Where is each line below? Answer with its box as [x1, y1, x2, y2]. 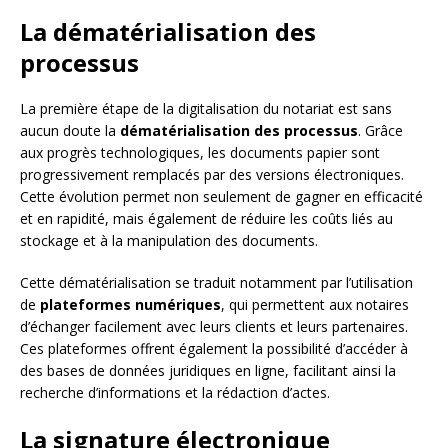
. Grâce [358, 121, 403, 141]
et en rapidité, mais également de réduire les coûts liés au [20, 209, 393, 229]
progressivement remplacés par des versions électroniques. [20, 165, 404, 185]
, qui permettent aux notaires [221, 295, 409, 315]
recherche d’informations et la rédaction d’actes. [20, 383, 330, 403]
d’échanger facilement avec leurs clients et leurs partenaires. [20, 317, 408, 337]
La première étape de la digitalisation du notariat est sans [20, 99, 392, 119]
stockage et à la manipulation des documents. [20, 231, 318, 251]
